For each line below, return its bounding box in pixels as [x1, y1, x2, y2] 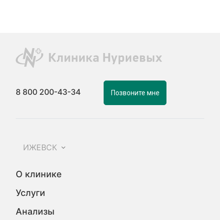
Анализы [16, 206, 55, 217]
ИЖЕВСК [23, 142, 57, 152]
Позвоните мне [110, 88, 160, 97]
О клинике [16, 168, 62, 179]
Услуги [16, 187, 46, 198]
